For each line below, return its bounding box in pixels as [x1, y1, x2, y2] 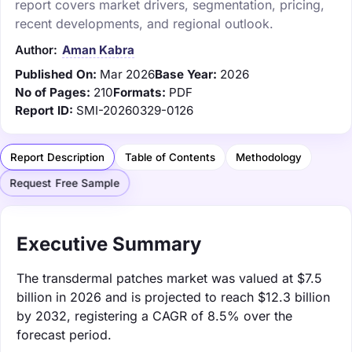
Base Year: [155, 66, 217, 82]
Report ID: [15, 102, 73, 118]
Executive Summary [16, 232, 201, 255]
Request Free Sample [9, 177, 119, 190]
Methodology [236, 150, 302, 163]
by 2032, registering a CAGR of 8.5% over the [16, 307, 292, 324]
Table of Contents [125, 150, 215, 163]
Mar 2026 [100, 66, 155, 82]
